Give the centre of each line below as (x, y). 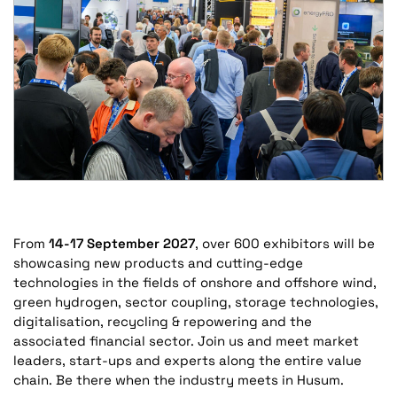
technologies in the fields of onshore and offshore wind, (195, 282)
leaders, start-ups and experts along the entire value (187, 360)
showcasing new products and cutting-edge (158, 262)
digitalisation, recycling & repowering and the (163, 321)
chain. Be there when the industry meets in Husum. (179, 379)
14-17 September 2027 (120, 243)
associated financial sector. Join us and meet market (186, 340)
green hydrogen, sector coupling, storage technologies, (196, 301)
